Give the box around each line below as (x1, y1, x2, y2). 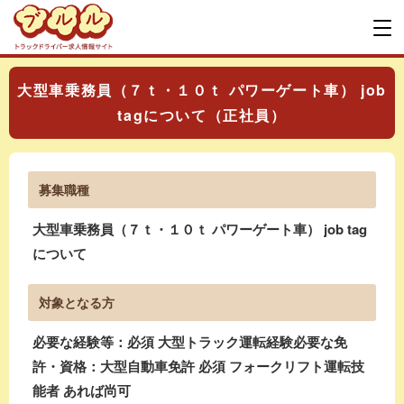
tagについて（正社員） (117, 105, 287, 125)
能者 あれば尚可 (32, 381, 131, 400)
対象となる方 (39, 293, 115, 311)
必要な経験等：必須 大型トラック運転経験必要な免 (32, 332, 347, 352)
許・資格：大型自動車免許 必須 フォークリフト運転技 (32, 356, 364, 376)
